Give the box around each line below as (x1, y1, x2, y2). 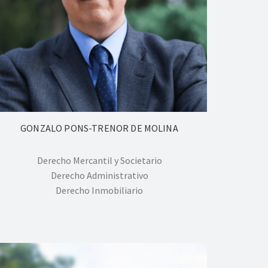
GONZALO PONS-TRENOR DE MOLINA (20, 121, 178, 134)
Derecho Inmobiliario (56, 184, 143, 196)
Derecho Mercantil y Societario (36, 154, 162, 166)
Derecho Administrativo (50, 169, 148, 181)
